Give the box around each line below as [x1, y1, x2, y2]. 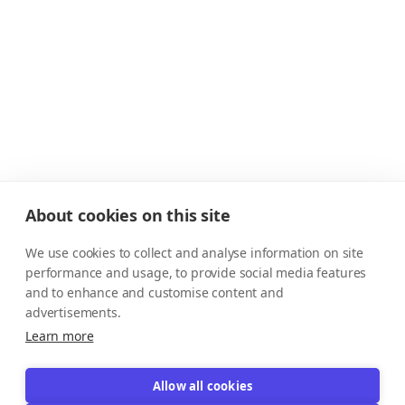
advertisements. [25, 304, 121, 321]
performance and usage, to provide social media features [25, 264, 367, 281]
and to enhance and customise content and [25, 284, 284, 301]
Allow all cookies [152, 377, 253, 394]
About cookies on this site [25, 204, 231, 226]
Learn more [25, 327, 94, 344]
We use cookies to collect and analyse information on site [25, 244, 363, 261]
